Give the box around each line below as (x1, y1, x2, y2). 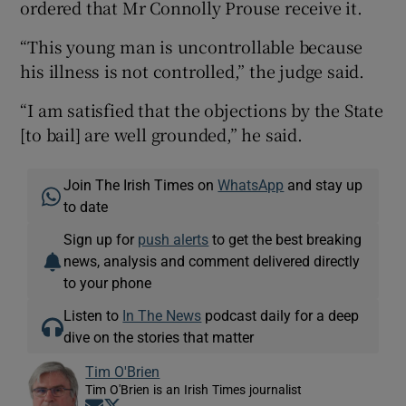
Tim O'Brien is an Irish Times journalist (85, 383, 303, 397)
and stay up (284, 178, 363, 193)
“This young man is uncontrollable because (20, 34, 363, 59)
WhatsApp (217, 178, 285, 193)
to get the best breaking (208, 232, 362, 247)
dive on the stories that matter (63, 330, 255, 345)
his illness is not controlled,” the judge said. (20, 59, 365, 83)
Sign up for (63, 232, 139, 247)
